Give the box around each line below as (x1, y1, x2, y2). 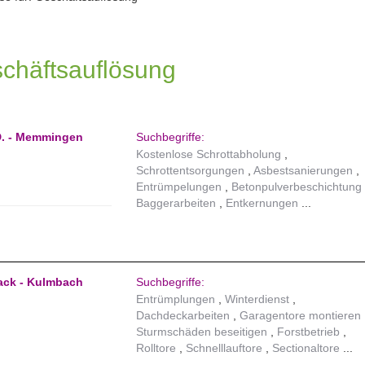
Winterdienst (225, 292, 290, 306)
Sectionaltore (272, 341, 341, 355)
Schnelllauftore (186, 341, 263, 355)
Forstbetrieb (277, 325, 341, 339)
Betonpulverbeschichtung (231, 180, 363, 194)
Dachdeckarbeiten (136, 309, 231, 323)
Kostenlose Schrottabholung (136, 147, 282, 161)
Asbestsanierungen (253, 164, 354, 178)
